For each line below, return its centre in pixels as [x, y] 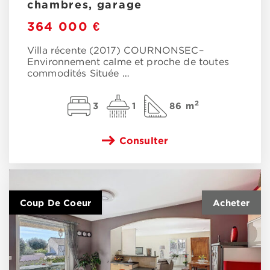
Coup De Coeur [55, 203]
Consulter [144, 141]
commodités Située [75, 74]
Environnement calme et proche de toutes [128, 63]
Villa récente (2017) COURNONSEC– [115, 51]
